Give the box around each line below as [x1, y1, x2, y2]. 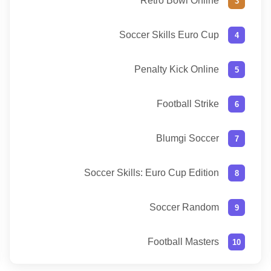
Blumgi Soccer [156, 133, 219, 144]
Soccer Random [149, 202, 219, 213]
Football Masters [148, 237, 219, 247]
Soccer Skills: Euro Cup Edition [84, 168, 219, 178]
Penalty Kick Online [134, 64, 219, 75]
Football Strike [157, 99, 219, 109]
